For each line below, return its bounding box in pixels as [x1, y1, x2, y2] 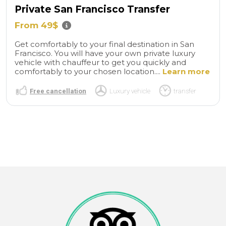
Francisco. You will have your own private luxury [15, 48, 195, 58]
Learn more [162, 66, 210, 76]
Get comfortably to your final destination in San [15, 39, 194, 49]
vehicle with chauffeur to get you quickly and [15, 57, 186, 67]
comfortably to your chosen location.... [15, 66, 162, 76]
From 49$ [15, 20, 58, 30]
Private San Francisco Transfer [15, 3, 170, 15]
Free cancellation [30, 87, 86, 95]
